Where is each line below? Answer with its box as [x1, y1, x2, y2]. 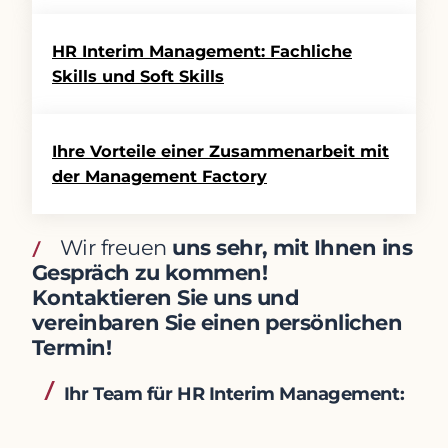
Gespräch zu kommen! [32, 260, 268, 286]
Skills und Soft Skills [52, 66, 224, 87]
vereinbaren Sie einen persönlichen [32, 310, 403, 336]
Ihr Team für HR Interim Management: [63, 383, 405, 406]
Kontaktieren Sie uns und [32, 285, 300, 311]
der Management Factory [52, 166, 267, 187]
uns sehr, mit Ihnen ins [172, 235, 413, 261]
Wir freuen [60, 235, 173, 261]
